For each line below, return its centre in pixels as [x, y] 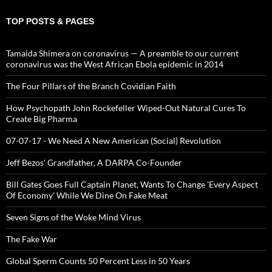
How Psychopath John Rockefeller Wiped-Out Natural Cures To [126, 107]
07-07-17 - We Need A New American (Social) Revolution [114, 140]
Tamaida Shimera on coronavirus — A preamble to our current [122, 53]
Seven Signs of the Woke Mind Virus [73, 217]
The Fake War [32, 239]
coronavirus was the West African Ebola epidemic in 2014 [115, 64]
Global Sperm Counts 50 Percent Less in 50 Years [98, 260]
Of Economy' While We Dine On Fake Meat [87, 195]
